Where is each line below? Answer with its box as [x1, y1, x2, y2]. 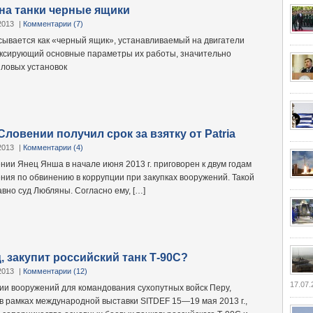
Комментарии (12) [23, 267, 87, 275]
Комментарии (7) [23, 20, 83, 28]
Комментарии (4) [23, 143, 83, 152]
